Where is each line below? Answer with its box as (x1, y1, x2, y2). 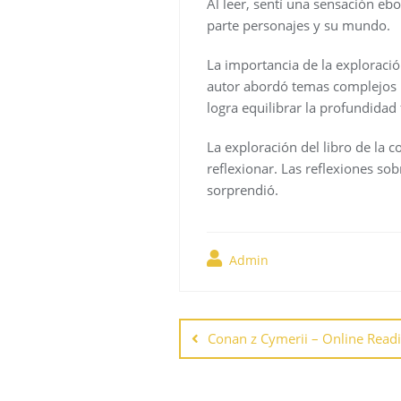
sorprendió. (206, 180, 278, 199)
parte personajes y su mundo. (206, 15, 390, 34)
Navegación (177, 287, 346, 328)
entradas (177, 357, 305, 397)
